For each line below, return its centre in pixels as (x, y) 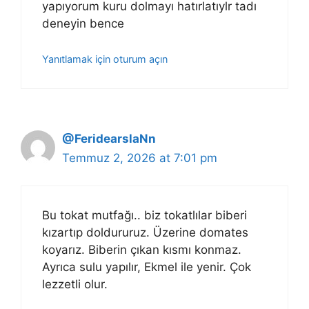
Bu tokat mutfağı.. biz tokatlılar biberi (144, 216)
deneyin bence (83, 24)
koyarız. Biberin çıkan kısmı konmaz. (142, 250)
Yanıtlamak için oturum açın (105, 59)
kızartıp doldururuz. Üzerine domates (145, 233)
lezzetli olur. (75, 285)
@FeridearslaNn (109, 138)
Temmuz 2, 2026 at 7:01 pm (140, 158)
